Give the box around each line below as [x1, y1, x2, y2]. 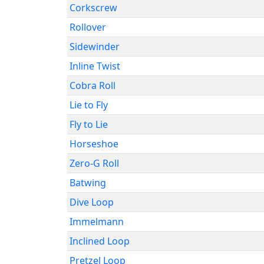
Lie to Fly [70, 98, 108, 111]
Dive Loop [70, 196, 114, 209]
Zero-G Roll [70, 157, 119, 170]
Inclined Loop [70, 235, 130, 247]
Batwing [70, 176, 106, 189]
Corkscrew [70, 1, 117, 14]
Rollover [70, 21, 106, 34]
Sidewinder [70, 40, 120, 53]
